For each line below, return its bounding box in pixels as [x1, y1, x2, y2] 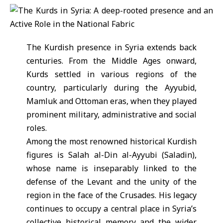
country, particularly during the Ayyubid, [26, 82, 197, 94]
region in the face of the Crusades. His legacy [26, 190, 197, 201]
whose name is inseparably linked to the [26, 163, 197, 174]
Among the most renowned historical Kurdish [26, 136, 197, 147]
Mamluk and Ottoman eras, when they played [26, 96, 197, 107]
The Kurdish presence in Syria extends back [26, 42, 197, 53]
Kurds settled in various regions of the [26, 69, 197, 80]
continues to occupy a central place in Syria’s [26, 203, 197, 215]
